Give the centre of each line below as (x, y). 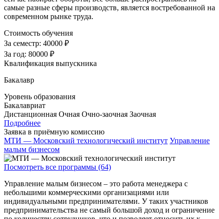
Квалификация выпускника (50, 64)
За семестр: (23, 44)
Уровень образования (40, 97)
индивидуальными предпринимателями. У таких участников (106, 201)
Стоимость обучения (38, 33)
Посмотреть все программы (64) (57, 167)
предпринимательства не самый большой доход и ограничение (109, 210)
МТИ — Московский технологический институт (86, 141)
